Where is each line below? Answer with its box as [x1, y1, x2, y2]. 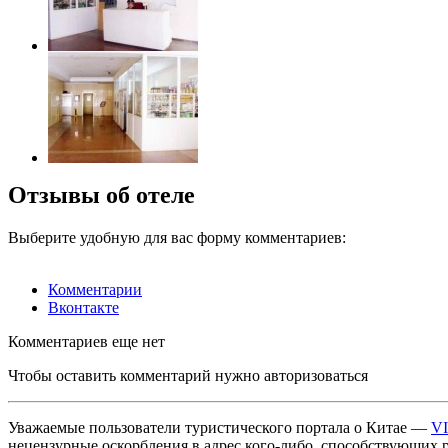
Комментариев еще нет [8, 333, 165, 351]
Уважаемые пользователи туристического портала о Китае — [8, 419, 431, 437]
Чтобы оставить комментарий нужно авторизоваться [8, 367, 368, 385]
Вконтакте [48, 299, 119, 317]
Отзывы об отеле [8, 182, 195, 209]
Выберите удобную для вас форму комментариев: [8, 229, 346, 247]
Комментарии [48, 281, 142, 299]
